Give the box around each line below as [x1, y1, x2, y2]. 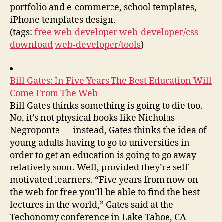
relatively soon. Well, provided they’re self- [10, 162, 191, 173]
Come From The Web [10, 87, 98, 99]
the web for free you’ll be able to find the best [10, 186, 200, 198]
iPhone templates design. [10, 14, 116, 26]
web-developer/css [119, 27, 198, 38]
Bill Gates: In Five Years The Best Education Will [10, 75, 212, 87]
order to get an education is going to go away [10, 149, 196, 161]
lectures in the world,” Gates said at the [10, 199, 173, 211]
